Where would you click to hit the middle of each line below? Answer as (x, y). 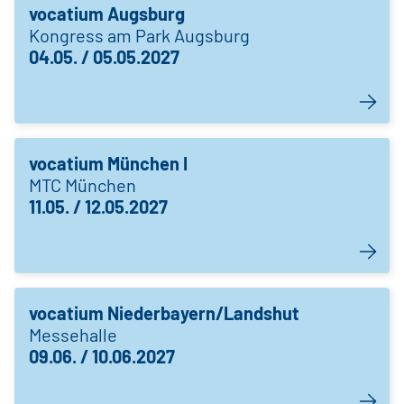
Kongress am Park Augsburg (139, 35)
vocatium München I (108, 163)
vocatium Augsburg (107, 14)
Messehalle (73, 335)
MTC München (83, 185)
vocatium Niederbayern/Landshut (164, 313)
